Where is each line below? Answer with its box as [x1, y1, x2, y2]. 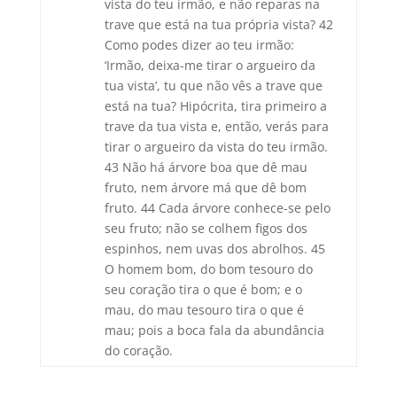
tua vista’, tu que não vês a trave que [104, 77, 323, 94]
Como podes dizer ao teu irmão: [104, 36, 294, 53]
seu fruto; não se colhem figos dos [104, 220, 307, 237]
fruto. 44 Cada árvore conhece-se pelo [104, 199, 331, 216]
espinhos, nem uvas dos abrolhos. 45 [104, 240, 325, 257]
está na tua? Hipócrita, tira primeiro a [104, 97, 327, 114]
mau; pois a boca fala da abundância [104, 322, 324, 339]
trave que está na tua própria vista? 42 [104, 16, 333, 33]
